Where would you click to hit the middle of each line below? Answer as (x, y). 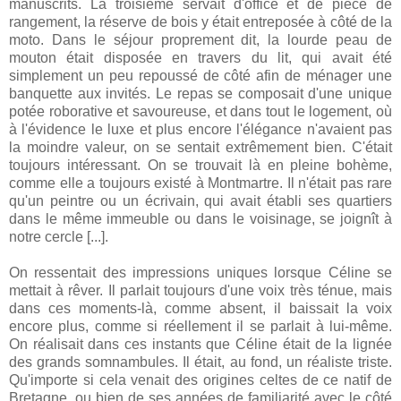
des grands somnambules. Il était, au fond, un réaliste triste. (200, 362)
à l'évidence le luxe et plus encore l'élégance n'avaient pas (200, 129)
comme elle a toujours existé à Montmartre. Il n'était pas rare (200, 183)
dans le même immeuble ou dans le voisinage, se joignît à (200, 218)
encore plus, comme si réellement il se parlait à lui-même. (200, 326)
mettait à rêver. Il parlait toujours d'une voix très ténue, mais (200, 290)
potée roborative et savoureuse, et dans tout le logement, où (200, 111)
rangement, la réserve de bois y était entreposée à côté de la (200, 21)
